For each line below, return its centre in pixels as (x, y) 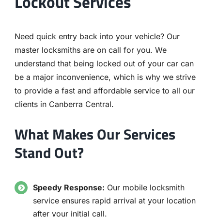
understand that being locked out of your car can (104, 63)
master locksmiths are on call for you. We (90, 50)
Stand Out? (49, 153)
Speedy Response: (69, 188)
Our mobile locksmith (145, 188)
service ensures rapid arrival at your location (115, 201)
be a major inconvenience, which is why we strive (105, 77)
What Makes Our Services (95, 134)
